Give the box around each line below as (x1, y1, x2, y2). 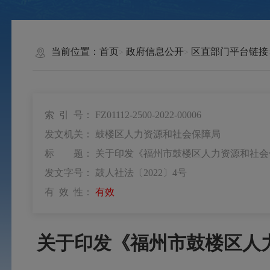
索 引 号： (44, 109, 95, 120)
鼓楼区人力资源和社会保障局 (95, 128, 221, 139)
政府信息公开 (125, 46, 184, 57)
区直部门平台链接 (190, 46, 268, 57)
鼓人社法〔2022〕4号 (95, 167, 187, 178)
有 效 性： (44, 186, 95, 197)
